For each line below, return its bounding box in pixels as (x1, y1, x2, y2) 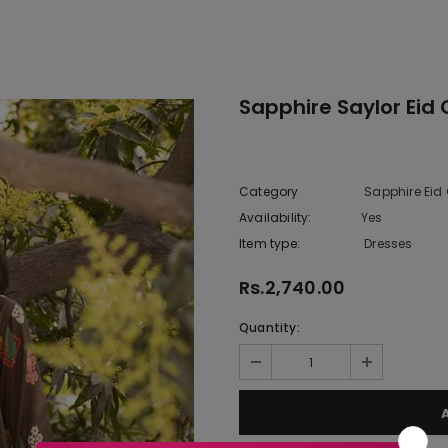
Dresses (364, 235, 413, 252)
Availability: (239, 209, 312, 226)
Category (239, 183, 299, 200)
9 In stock (385, 209, 446, 226)
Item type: (239, 235, 300, 252)
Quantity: (239, 319, 300, 336)
